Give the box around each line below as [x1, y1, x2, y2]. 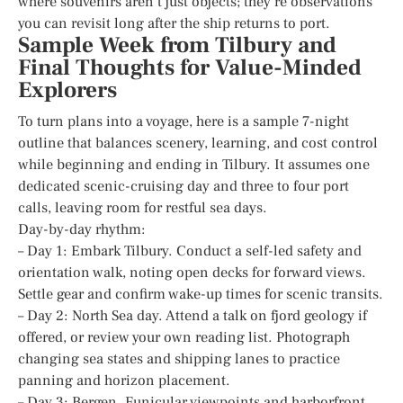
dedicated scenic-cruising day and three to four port [18, 176, 349, 195]
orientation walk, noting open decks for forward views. [18, 263, 366, 282]
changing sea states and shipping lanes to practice [18, 349, 340, 368]
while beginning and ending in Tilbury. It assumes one [18, 155, 370, 174]
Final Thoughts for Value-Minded [18, 53, 362, 82]
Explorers [18, 76, 117, 104]
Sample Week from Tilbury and [18, 31, 336, 59]
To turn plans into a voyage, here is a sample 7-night [18, 112, 349, 130]
